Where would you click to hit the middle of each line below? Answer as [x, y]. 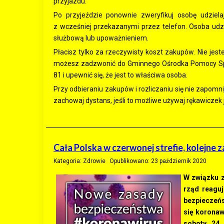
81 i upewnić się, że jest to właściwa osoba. [120, 75]
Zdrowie [94, 161]
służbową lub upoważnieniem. [101, 38]
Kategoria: [68, 161]
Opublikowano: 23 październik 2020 [158, 161]
